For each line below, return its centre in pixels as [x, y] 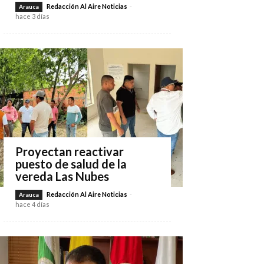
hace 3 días [32, 16]
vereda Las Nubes [62, 176]
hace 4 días [32, 204]
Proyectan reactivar [70, 151]
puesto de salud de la [71, 164]
